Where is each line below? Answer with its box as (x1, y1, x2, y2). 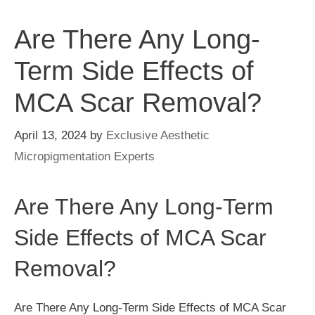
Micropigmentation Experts (14, 149, 155, 163)
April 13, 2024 (14, 128, 86, 142)
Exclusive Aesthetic (106, 128, 210, 142)
